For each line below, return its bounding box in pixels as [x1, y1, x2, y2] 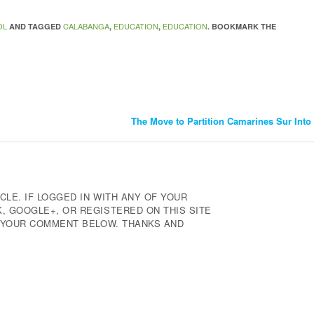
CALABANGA [63, 20, 110, 32]
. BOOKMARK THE [207, 21, 277, 32]
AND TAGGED [7, 21, 64, 32]
